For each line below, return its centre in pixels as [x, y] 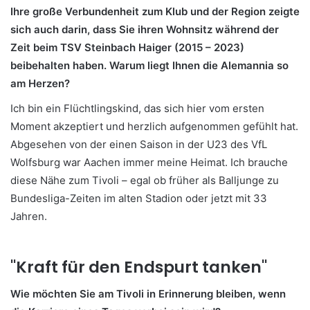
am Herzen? [40, 83]
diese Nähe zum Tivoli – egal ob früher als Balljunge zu [145, 180]
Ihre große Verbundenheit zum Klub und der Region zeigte [155, 11]
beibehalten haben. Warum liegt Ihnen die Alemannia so [149, 65]
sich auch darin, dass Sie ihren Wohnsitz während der [145, 29]
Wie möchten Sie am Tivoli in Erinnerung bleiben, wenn [148, 294]
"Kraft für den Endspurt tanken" [139, 267]
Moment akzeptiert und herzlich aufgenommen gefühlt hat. [154, 126]
